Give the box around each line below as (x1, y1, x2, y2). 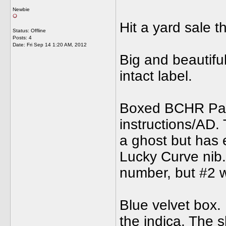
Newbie (13, 7, 30, 12)
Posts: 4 (13, 35, 32, 40)
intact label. (120, 68, 192, 84)
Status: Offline (13, 28, 46, 33)
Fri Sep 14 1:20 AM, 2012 (27, 42, 87, 47)
